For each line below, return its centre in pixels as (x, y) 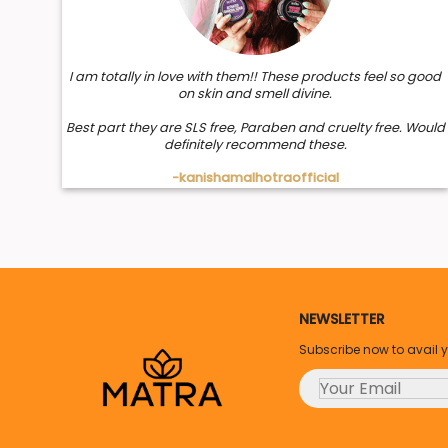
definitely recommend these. (255, 144)
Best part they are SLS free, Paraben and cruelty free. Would (255, 127)
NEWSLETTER (341, 318)
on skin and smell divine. (255, 94)
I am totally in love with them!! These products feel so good (255, 77)
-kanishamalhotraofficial (255, 177)
